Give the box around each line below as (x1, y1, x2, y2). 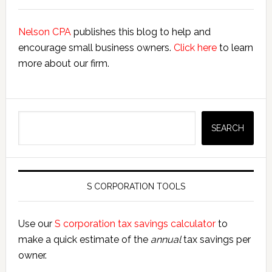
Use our (18, 218, 55, 229)
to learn (216, 42, 253, 53)
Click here (173, 42, 217, 53)
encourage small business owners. (18, 42, 174, 53)
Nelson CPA (18, 26, 71, 38)
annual (150, 234, 181, 245)
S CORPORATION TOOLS (86, 182, 185, 191)
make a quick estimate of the (18, 234, 151, 245)
